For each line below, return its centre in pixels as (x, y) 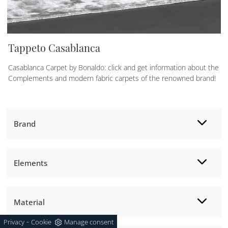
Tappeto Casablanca (54, 47)
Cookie (41, 222)
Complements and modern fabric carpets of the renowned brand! (112, 78)
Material (29, 202)
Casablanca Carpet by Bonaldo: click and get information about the (113, 67)
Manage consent (89, 222)
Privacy (14, 222)
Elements (31, 163)
